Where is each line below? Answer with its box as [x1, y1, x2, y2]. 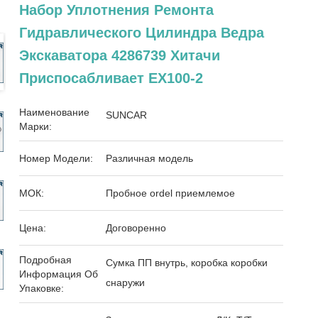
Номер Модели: [19, 153, 94, 164]
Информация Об [19, 268, 99, 280]
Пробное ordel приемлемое [106, 187, 236, 199]
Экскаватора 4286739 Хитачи [19, 48, 221, 63]
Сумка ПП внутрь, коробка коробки [106, 257, 268, 268]
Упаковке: [19, 283, 65, 294]
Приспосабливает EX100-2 [19, 70, 204, 86]
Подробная [19, 254, 72, 265]
